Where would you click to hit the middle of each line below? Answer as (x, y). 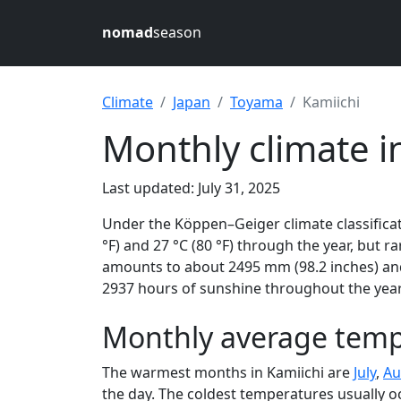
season (177, 32)
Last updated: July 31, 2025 (191, 188)
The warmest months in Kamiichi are (228, 372)
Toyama (256, 102)
